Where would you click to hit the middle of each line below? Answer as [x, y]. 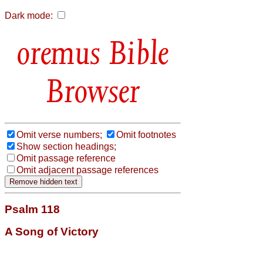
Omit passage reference [66, 158]
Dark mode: [29, 16]
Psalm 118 [32, 209]
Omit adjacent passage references [87, 170]
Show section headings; [66, 146]
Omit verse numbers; [59, 134]
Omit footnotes [146, 134]
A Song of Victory [52, 231]
